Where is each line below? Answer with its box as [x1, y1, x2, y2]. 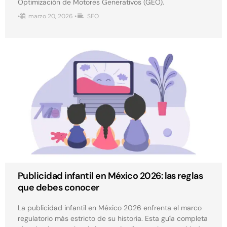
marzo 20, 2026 [28, 12, 73, 21]
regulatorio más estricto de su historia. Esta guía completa [18, 214, 208, 223]
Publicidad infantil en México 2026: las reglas [18, 170, 203, 182]
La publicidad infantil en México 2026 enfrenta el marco [18, 203, 202, 213]
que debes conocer [18, 181, 99, 194]
